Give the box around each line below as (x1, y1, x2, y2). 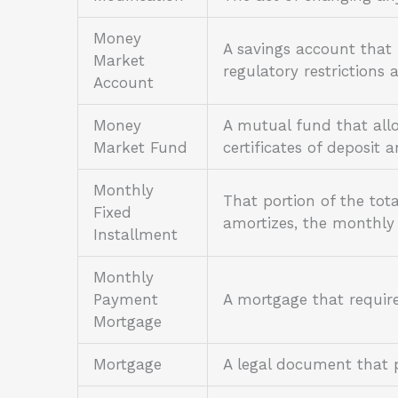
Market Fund (93, 139, 187, 157)
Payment (93, 291, 158, 309)
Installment (93, 226, 178, 244)
